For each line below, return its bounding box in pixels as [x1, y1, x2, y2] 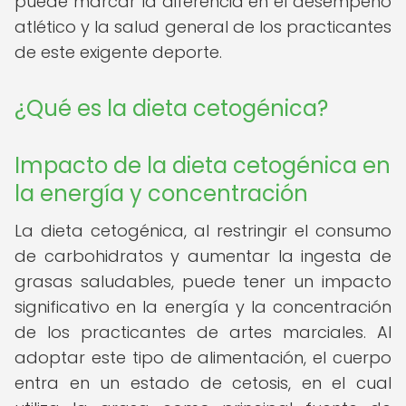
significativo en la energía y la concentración [14, 295, 391, 318]
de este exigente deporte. [14, 41, 222, 63]
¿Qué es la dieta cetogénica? [14, 93, 328, 123]
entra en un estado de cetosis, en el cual [14, 372, 391, 394]
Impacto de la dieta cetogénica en [14, 150, 391, 180]
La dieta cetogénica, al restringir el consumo [14, 219, 391, 242]
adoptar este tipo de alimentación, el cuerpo [14, 346, 391, 369]
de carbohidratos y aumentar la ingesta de [14, 245, 391, 267]
